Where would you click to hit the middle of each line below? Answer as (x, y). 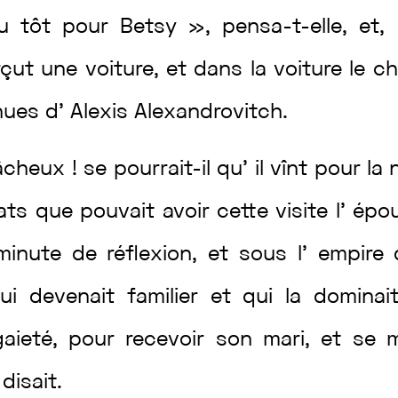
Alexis (103, 113)
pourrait (152, 170)
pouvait (121, 212)
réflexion (150, 255)
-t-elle (313, 28)
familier (168, 298)
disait (30, 383)
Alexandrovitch (209, 113)
